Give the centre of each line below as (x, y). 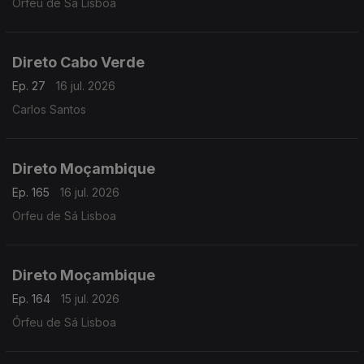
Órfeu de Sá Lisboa (64, 322)
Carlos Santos (49, 109)
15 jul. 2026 (90, 299)
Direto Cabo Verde (78, 62)
